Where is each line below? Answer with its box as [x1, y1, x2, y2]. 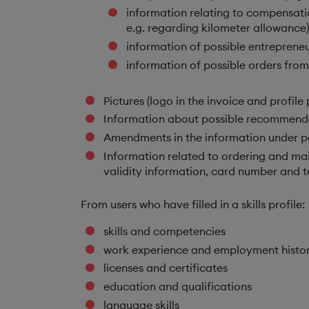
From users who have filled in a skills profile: [81, 197, 305, 211]
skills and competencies [103, 223, 226, 238]
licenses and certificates [103, 261, 228, 275]
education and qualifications [103, 279, 252, 294]
